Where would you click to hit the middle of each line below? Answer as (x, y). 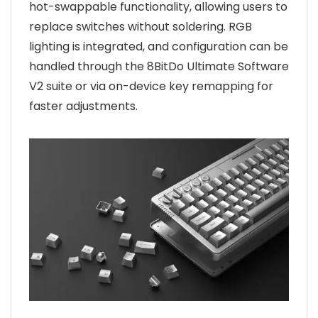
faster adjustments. (83, 106)
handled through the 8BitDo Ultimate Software (159, 67)
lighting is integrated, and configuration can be (159, 47)
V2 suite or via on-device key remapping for (151, 87)
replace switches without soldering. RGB (141, 27)
